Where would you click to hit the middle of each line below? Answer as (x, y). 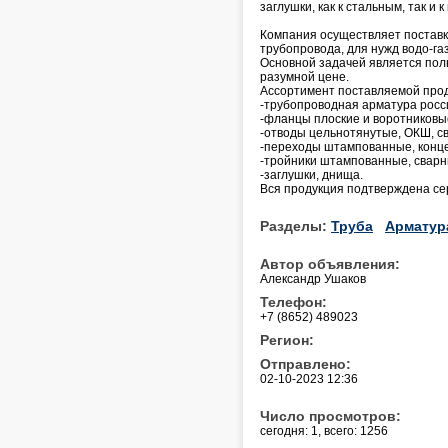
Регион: (287, 339)
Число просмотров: (330, 415)
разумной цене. (304, 76)
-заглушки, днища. (311, 174)
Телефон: (293, 301)
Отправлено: (305, 363)
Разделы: (295, 225)
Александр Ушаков (313, 278)
